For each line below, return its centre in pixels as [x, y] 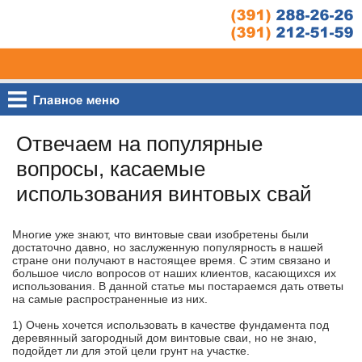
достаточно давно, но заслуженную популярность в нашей [168, 247]
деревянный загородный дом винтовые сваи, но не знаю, [164, 338]
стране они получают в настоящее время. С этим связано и [171, 260]
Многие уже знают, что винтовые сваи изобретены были [160, 234]
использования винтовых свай [164, 194]
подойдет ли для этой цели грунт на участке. [131, 351]
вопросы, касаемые [111, 169]
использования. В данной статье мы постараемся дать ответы [178, 286]
